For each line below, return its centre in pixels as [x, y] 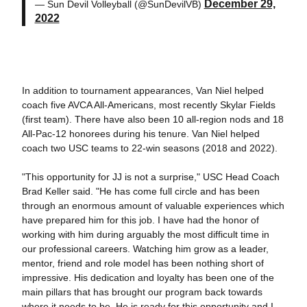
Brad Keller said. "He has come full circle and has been [140, 191]
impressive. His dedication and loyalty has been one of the [148, 278]
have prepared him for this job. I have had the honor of [140, 220]
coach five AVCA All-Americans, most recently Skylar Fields [148, 105]
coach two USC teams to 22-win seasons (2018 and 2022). [151, 148]
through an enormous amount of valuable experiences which [153, 206]
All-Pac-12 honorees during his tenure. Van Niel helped [140, 134]
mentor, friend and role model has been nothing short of [143, 263]
